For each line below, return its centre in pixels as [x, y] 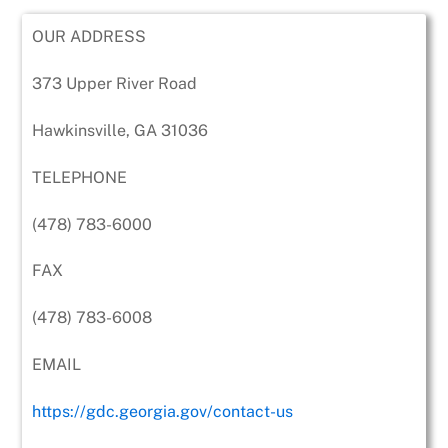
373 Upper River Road [115, 84]
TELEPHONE [80, 177]
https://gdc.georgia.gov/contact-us [163, 411]
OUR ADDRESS [89, 37]
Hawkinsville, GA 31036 [120, 131]
